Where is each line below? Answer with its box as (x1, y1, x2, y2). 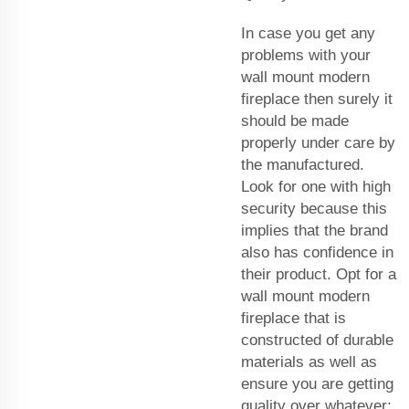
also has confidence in (241, 243, 393, 261)
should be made (241, 111, 349, 130)
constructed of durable (241, 330, 393, 349)
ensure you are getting (241, 374, 393, 393)
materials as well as (241, 352, 377, 371)
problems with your (241, 46, 371, 64)
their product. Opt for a (241, 265, 396, 283)
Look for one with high (241, 177, 391, 195)
